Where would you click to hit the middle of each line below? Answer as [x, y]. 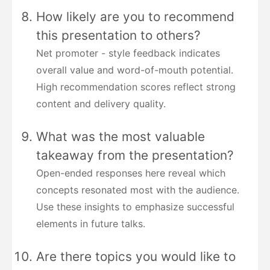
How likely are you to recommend [135, 17]
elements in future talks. [91, 224]
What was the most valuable [121, 137]
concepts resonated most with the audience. [138, 190]
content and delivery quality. [101, 104]
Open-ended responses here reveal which [131, 173]
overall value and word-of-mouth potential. [135, 70]
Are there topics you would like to [136, 257]
